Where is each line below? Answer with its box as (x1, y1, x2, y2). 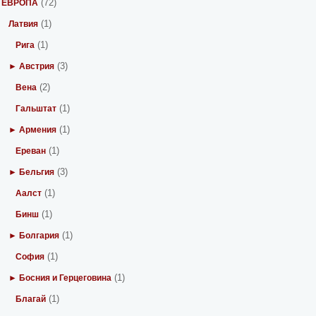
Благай (16, 294, 47, 304)
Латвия (8, 19, 39, 29)
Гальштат (16, 104, 57, 114)
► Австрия (8, 61, 55, 71)
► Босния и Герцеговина (8, 273, 112, 283)
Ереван (16, 146, 47, 156)
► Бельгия (8, 167, 55, 177)
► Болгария (8, 231, 60, 241)
